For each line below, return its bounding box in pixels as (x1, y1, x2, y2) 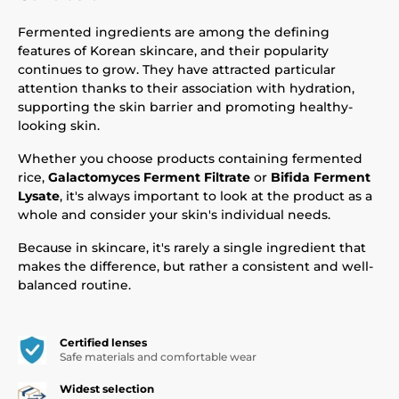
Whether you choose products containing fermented (18, 151, 362, 167)
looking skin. (18, 118, 100, 134)
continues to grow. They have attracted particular (18, 61, 336, 77)
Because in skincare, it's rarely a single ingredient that (18, 240, 366, 256)
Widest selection (60, 382, 154, 395)
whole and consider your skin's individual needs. (18, 207, 330, 223)
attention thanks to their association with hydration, (18, 80, 354, 96)
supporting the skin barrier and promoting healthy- (18, 99, 353, 115)
